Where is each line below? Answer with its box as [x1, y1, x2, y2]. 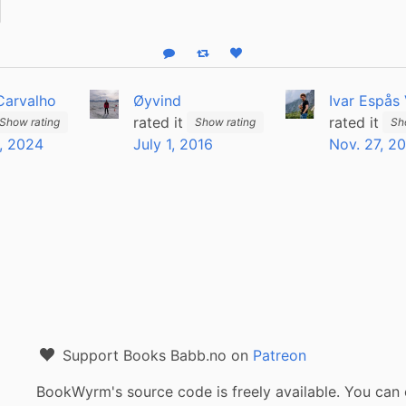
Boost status [202, 52, 266, 64]
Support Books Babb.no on [58, 346, 253, 364]
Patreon [253, 346, 306, 364]
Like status [236, 52, 294, 64]
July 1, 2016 [133, 134, 214, 153]
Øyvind [133, 91, 182, 110]
